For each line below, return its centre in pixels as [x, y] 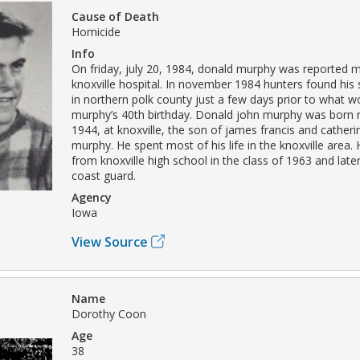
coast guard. [104, 175]
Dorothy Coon [109, 313]
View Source [110, 241]
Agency [92, 197]
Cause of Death [115, 16]
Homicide [96, 31]
